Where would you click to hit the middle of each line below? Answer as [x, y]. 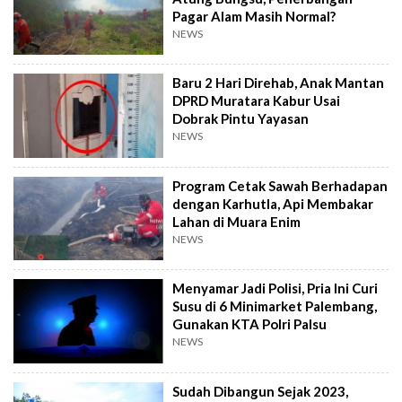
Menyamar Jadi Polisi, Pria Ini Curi [275, 288]
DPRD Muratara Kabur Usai [257, 101]
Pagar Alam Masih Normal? [254, 16]
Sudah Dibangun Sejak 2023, [261, 391]
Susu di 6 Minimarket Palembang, [275, 306]
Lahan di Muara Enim [237, 221]
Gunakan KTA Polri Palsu [250, 324]
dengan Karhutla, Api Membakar [273, 203]
